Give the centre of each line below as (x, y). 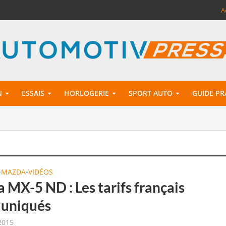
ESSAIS (33, 93)
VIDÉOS (41, 172)
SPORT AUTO (150, 93)
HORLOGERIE (86, 93)
